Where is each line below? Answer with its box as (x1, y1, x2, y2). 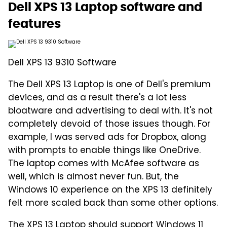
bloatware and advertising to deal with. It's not (8, 104, 213, 119)
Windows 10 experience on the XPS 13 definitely (8, 183, 212, 198)
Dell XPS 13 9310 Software (8, 56, 117, 70)
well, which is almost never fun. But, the (8, 170, 179, 184)
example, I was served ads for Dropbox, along (8, 130, 206, 145)
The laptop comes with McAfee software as (8, 157, 199, 171)
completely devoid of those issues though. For (8, 117, 210, 132)
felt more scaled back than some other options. (8, 196, 218, 211)
